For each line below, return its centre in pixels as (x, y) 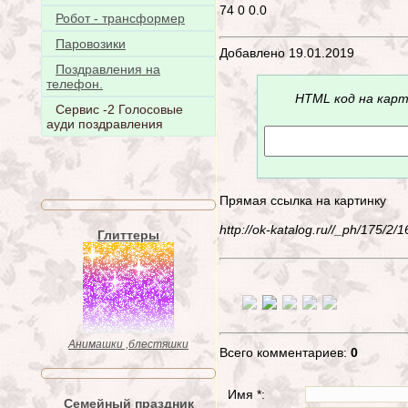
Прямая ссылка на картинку (303, 200)
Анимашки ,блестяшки (128, 345)
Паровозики (91, 44)
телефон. (75, 84)
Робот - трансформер (120, 19)
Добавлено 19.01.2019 (287, 52)
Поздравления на (108, 70)
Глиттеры (128, 235)
